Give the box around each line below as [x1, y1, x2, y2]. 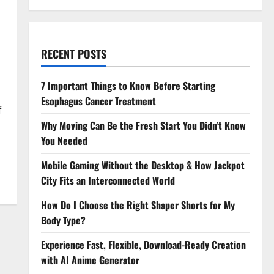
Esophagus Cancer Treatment [40, 94, 156, 109]
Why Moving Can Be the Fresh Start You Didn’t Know [40, 118, 246, 133]
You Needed [40, 133, 87, 149]
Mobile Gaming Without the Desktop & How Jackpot [40, 158, 245, 173]
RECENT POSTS [40, 46, 106, 62]
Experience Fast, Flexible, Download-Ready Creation [40, 237, 246, 253]
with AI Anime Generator [40, 253, 139, 268]
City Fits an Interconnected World [40, 173, 175, 188]
